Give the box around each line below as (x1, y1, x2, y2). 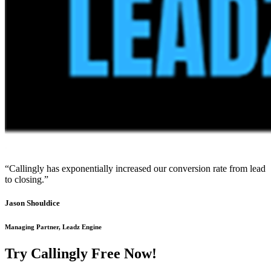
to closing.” (5, 174, 48, 184)
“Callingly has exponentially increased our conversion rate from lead (5, 163, 266, 174)
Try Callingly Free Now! (5, 245, 157, 261)
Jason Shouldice (5, 198, 60, 208)
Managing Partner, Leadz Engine (5, 223, 102, 231)
